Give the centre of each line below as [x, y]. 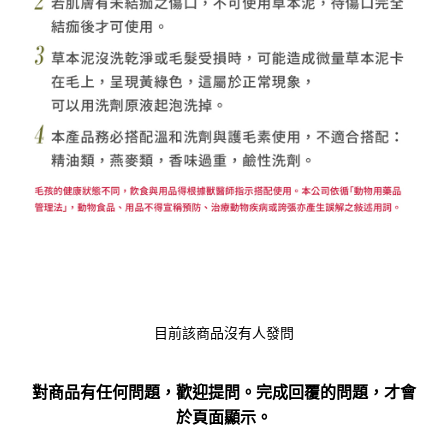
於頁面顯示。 [224, 417]
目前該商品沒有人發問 [224, 332]
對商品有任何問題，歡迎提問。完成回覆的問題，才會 [224, 392]
